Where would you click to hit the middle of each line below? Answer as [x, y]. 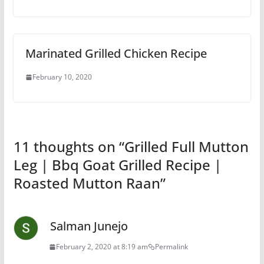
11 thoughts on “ [69, 146]
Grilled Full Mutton [186, 146]
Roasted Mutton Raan [87, 183]
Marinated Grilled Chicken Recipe [116, 53]
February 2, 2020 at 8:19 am [102, 247]
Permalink [171, 247]
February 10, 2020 [62, 77]
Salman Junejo [89, 226]
